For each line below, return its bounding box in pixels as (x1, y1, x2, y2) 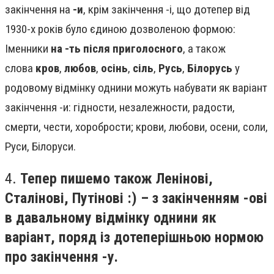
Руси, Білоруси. (5, 139, 76, 154)
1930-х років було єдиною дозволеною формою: (5, 22, 235, 37)
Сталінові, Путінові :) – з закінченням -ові (5, 189, 267, 207)
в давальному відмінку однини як (5, 209, 217, 226)
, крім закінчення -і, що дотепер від (83, 2, 250, 17)
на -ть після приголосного (51, 42, 183, 56)
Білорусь (187, 61, 232, 76)
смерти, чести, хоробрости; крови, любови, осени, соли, (5, 120, 268, 135)
